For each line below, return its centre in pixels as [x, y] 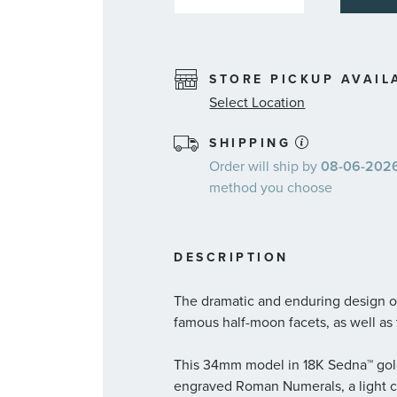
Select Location [257, 102]
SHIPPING [250, 143]
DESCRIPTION [231, 257]
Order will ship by [265, 166]
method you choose [271, 187]
